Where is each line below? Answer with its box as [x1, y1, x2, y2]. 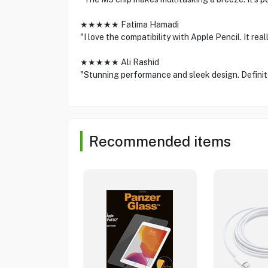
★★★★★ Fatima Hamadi [80, 20, 179, 29]
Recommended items [89, 133, 231, 150]
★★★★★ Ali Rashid [80, 57, 159, 67]
